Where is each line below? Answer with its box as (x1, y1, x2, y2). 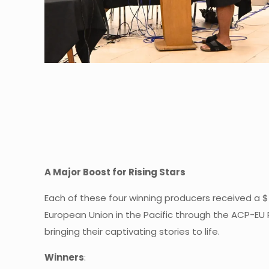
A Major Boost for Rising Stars (44, 165, 186, 178)
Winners (44, 250, 85, 264)
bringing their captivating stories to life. (44, 225, 220, 238)
